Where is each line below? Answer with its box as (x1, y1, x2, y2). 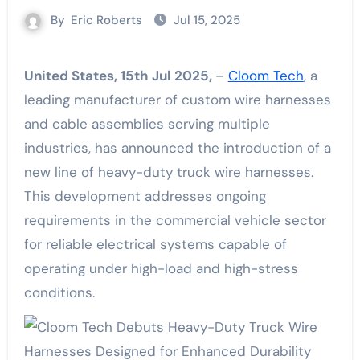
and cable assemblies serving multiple (23, 115, 270, 133)
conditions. (23, 284, 95, 301)
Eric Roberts (71, 12, 142, 28)
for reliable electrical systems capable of (23, 235, 287, 253)
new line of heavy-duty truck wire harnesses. (23, 163, 313, 181)
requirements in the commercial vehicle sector (23, 211, 326, 229)
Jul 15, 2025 (174, 12, 240, 28)
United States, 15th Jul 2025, (33, 67, 215, 84)
